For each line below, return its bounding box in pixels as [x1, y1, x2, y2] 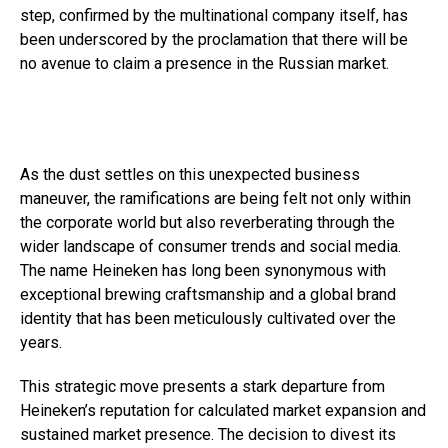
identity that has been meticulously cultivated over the [20, 308, 396, 328]
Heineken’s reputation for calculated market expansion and [20, 400, 426, 420]
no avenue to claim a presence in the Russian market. [20, 53, 389, 73]
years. [20, 332, 62, 352]
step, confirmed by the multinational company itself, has [20, 5, 408, 25]
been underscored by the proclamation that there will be [20, 29, 408, 49]
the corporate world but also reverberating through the [20, 212, 395, 232]
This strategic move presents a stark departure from [20, 376, 385, 396]
